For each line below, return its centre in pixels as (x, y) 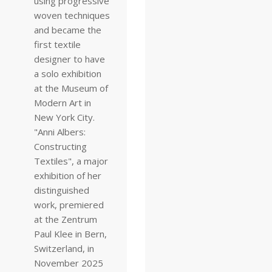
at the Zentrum (66, 219)
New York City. (64, 117)
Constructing (60, 146)
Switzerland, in (64, 248)
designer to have (70, 59)
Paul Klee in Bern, (70, 234)
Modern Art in (63, 103)
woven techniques (72, 15)
